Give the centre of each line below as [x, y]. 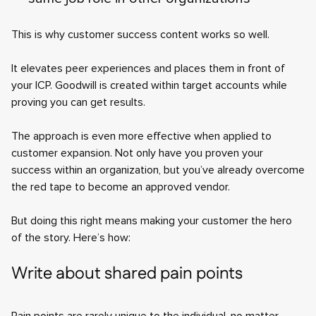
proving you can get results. [78, 102]
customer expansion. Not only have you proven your [137, 153]
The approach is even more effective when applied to [141, 136]
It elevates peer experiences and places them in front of [148, 68]
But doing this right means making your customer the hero [152, 221]
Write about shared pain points [127, 274]
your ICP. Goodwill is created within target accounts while [149, 85]
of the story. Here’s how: [71, 238]
